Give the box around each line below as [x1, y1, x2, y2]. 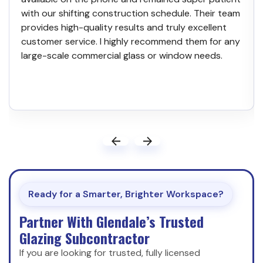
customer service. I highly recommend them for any [21, 35, 240, 48]
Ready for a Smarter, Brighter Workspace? [28, 187, 224, 200]
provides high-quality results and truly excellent [21, 21, 227, 33]
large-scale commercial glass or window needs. [21, 49, 222, 62]
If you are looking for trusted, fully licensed [19, 246, 200, 259]
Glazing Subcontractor [19, 227, 150, 248]
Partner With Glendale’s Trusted [19, 210, 204, 232]
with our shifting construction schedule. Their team [21, 6, 240, 19]
